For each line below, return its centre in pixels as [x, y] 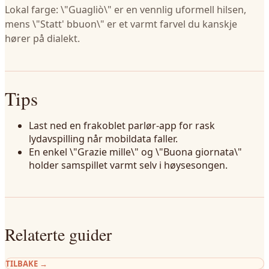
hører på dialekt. [42, 38]
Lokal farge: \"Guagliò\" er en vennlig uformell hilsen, [125, 10]
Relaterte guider [58, 234]
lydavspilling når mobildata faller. [103, 139]
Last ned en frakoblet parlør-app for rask [122, 125]
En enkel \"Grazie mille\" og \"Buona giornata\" [135, 152]
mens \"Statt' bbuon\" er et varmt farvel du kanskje [121, 24]
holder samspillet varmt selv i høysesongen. [128, 165]
